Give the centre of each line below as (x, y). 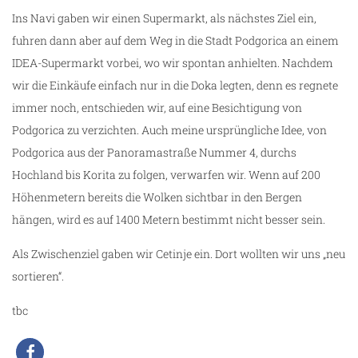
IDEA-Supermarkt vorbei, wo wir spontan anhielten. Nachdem (173, 63)
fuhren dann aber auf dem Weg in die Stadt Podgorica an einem (175, 41)
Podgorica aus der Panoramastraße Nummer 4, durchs (154, 153)
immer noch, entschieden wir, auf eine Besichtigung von (157, 108)
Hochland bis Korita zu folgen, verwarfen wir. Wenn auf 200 (166, 175)
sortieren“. (38, 276)
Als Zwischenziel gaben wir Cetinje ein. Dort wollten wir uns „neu (179, 254)
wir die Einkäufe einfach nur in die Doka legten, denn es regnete (175, 86)
